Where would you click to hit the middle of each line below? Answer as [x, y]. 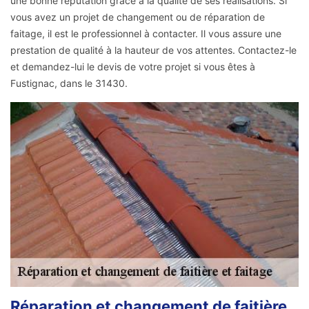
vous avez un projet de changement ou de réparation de [138, 17]
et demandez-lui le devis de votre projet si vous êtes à [133, 66]
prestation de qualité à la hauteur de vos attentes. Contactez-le [153, 50]
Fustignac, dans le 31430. [69, 83]
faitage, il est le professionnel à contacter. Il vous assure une [146, 33]
